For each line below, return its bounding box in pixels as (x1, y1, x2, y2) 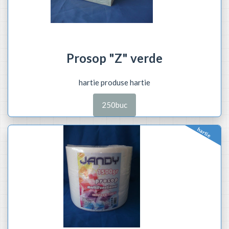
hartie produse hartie (79, 78, 150, 87)
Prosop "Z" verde (66, 51, 163, 65)
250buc (102, 100, 127, 109)
